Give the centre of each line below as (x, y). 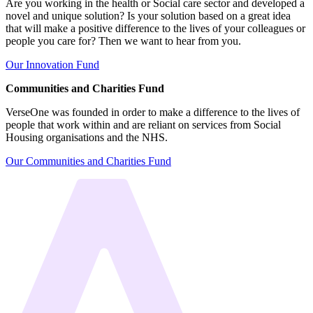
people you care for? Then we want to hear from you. (123, 41)
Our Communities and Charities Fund (88, 161)
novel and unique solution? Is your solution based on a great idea (148, 15)
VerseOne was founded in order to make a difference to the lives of (153, 112)
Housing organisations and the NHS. (87, 137)
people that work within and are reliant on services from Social (143, 124)
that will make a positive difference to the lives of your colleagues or (155, 28)
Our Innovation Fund (52, 64)
